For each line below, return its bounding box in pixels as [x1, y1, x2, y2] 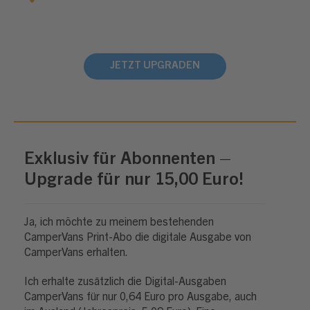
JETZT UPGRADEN [110, 61, 200, 71]
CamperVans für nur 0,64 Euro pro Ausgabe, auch [24, 292, 257, 303]
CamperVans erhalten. [24, 248, 128, 259]
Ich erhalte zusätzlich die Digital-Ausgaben [24, 277, 226, 288]
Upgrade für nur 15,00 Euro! [24, 172, 244, 190]
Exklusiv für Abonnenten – [24, 152, 231, 169]
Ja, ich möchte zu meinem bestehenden [24, 217, 214, 228]
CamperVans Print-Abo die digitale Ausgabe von [24, 232, 251, 244]
